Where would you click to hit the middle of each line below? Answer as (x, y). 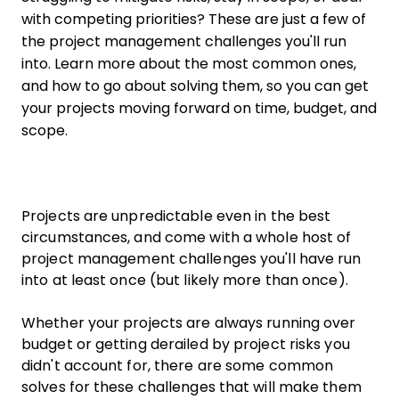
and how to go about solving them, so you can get (195, 86)
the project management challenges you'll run (184, 41)
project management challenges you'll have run (191, 259)
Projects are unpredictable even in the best (176, 216)
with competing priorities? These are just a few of (194, 19)
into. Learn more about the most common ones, (189, 64)
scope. (45, 130)
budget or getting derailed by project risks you (186, 344)
